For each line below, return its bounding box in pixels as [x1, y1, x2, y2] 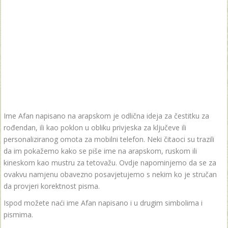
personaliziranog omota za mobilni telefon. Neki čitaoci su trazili [4, 134, 214, 144]
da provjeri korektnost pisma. [4, 181, 100, 191]
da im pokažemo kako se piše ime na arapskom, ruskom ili [4, 146, 197, 156]
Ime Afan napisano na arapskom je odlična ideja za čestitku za [4, 111, 209, 121]
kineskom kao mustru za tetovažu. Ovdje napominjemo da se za [4, 158, 216, 167]
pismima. [4, 210, 33, 219]
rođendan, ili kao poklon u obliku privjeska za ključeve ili [4, 123, 186, 132]
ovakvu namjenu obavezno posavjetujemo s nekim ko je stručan [4, 169, 217, 179]
